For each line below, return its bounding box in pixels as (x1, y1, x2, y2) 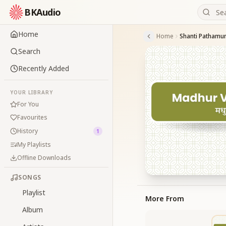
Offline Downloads (17, 153, 71, 162)
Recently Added (18, 64, 69, 73)
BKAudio (24, 6, 61, 18)
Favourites (17, 113, 47, 122)
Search (18, 46, 40, 56)
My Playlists (17, 140, 51, 149)
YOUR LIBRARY (10, 89, 53, 96)
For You (17, 100, 39, 108)
